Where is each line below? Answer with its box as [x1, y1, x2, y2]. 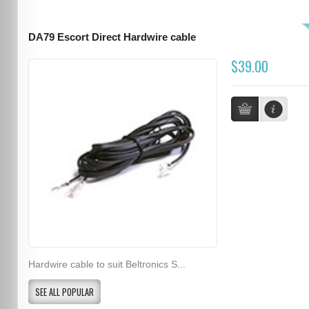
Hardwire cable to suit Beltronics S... [28, 258, 186, 270]
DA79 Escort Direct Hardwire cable [28, 31, 196, 43]
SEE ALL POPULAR [34, 285, 94, 299]
